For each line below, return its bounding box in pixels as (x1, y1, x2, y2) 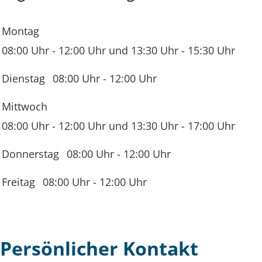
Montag (2, 23, 39, 38)
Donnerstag (2, 146, 59, 161)
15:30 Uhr (188, 43, 235, 57)
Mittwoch (2, 99, 47, 113)
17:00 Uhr (188, 118, 235, 133)
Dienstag (2, 71, 45, 85)
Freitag (2, 174, 35, 189)
